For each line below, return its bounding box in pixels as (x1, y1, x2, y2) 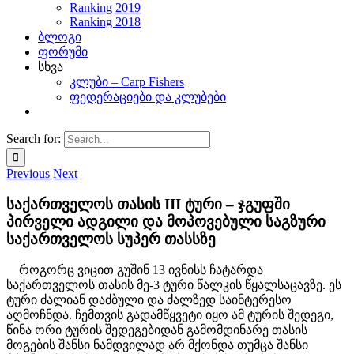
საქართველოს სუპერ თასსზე (6, 230, 216, 247)
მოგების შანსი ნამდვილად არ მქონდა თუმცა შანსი (6, 338, 308, 352)
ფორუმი (38, 45, 88, 58)
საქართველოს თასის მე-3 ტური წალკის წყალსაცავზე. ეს (6, 278, 341, 292)
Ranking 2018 (70, 15, 141, 28)
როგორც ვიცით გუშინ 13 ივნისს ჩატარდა (6, 263, 263, 277)
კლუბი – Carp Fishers (70, 75, 184, 88)
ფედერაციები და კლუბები (70, 90, 226, 104)
